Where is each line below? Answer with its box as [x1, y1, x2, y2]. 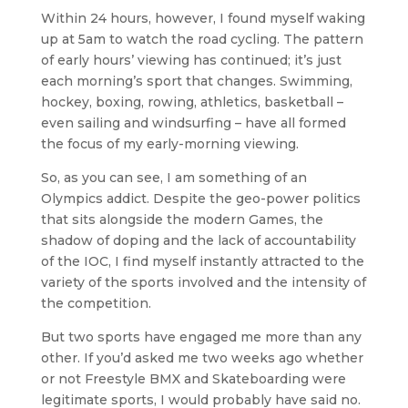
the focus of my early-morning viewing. [40, 136, 299, 152]
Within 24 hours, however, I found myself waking [40, 10, 365, 26]
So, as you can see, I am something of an [40, 169, 307, 186]
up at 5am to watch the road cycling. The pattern [40, 31, 363, 47]
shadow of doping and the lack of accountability [40, 232, 356, 249]
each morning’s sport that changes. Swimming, [40, 73, 352, 89]
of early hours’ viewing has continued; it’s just [40, 52, 342, 68]
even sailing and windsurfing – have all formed [40, 115, 346, 131]
